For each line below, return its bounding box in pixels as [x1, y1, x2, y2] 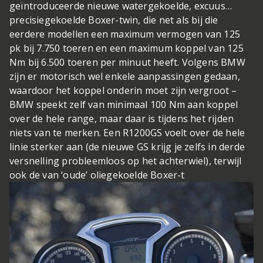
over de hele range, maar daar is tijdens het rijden [9, 112, 234, 125]
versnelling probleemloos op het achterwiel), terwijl [9, 154, 242, 167]
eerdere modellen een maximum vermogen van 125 [9, 27, 241, 41]
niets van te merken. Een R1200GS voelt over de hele [9, 126, 245, 139]
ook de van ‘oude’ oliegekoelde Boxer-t [9, 168, 185, 181]
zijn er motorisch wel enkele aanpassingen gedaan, [9, 69, 240, 83]
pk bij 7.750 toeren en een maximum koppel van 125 [9, 41, 244, 55]
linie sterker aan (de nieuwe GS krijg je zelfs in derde [9, 140, 245, 153]
